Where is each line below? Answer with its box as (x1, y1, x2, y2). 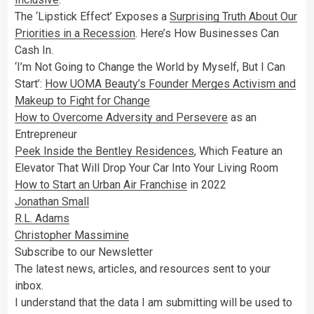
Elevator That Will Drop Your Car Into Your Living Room (15, 161, 278, 175)
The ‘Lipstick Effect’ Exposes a (15, 9, 170, 23)
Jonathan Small (15, 194, 89, 208)
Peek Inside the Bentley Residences (15, 144, 194, 158)
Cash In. (15, 43, 53, 57)
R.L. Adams (15, 211, 69, 225)
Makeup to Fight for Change (15, 93, 150, 107)
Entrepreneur (15, 127, 77, 141)
